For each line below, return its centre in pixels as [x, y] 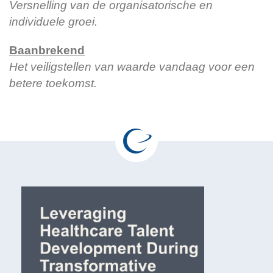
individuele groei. [53, 22]
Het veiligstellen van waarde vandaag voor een [132, 67]
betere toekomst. [53, 83]
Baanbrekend [47, 50]
